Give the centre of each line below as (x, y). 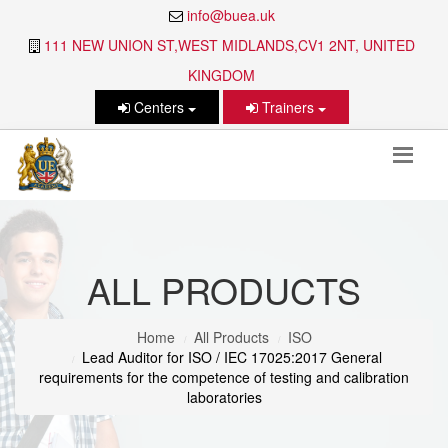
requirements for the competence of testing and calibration (224, 377)
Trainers (287, 107)
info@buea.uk (230, 15)
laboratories (224, 397)
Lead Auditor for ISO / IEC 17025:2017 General (231, 357)
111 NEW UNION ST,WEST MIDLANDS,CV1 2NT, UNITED (229, 45)
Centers (158, 107)
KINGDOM (221, 75)
